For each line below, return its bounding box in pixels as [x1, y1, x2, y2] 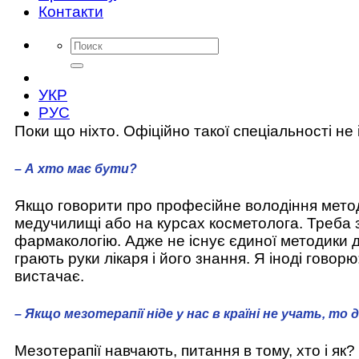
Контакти [38, 2, 103, 20]
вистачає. [14, 268, 84, 285]
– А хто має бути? [14, 161, 137, 175]
